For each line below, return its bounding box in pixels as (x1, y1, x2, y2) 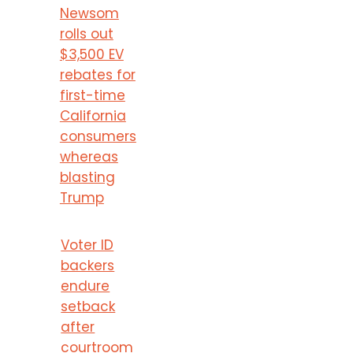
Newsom (59, 3, 119, 23)
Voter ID (61, 235, 114, 255)
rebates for (59, 65, 136, 84)
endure (61, 276, 110, 295)
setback (61, 296, 116, 316)
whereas (59, 147, 118, 166)
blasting (59, 167, 115, 187)
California (59, 106, 126, 125)
